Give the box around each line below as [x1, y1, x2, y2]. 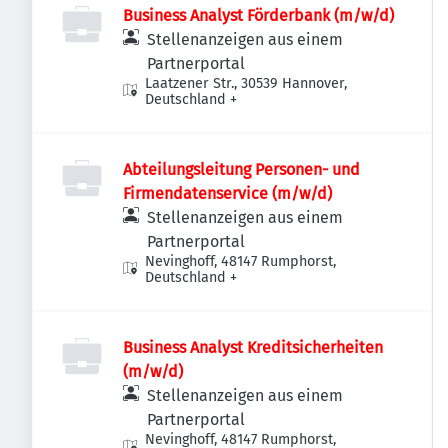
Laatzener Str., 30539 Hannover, [145, 75, 348, 92]
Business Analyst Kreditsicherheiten [123, 338, 383, 357]
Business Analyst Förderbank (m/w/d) [123, 6, 394, 25]
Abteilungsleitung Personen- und [123, 160, 360, 179]
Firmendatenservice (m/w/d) [123, 184, 332, 203]
